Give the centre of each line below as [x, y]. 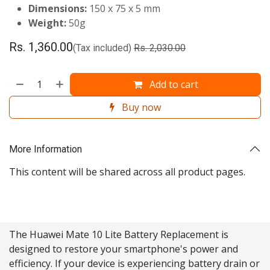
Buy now [140, 107]
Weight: [47, 23]
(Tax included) [102, 48]
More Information [46, 149]
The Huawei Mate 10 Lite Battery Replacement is [119, 234]
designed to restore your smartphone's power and [124, 249]
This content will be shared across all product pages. [127, 172]
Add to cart [172, 84]
